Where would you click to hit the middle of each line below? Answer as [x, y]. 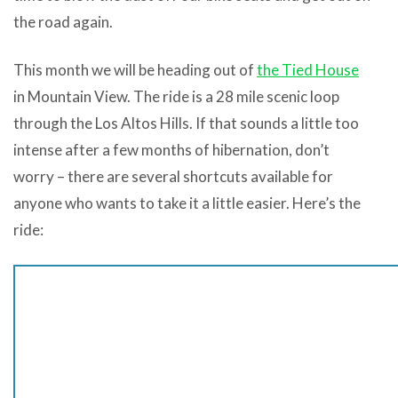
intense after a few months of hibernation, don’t [171, 149]
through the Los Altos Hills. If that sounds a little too [186, 123]
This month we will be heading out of [135, 69]
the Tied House [308, 69]
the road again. [63, 21]
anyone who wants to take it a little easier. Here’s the [187, 203]
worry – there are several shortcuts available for [173, 176]
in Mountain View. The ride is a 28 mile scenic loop [176, 96]
